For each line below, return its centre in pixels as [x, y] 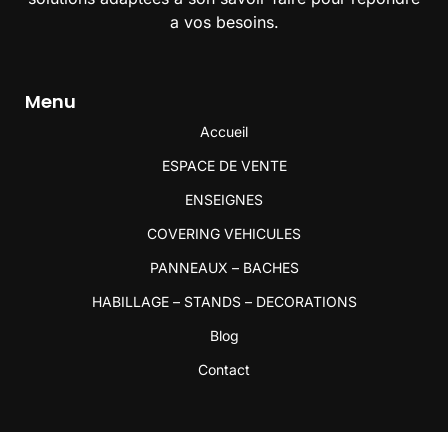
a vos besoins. [224, 22]
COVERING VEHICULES [224, 234]
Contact [224, 370]
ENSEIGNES [224, 200]
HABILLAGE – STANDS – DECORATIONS [224, 302]
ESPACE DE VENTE [224, 166]
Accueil [224, 132]
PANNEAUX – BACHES [224, 268]
